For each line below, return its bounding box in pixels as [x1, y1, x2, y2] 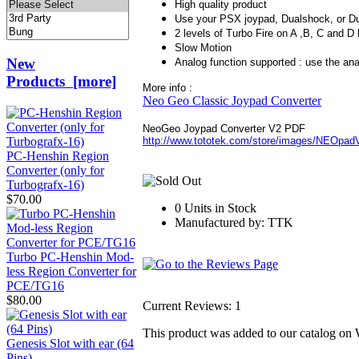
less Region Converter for [6, 264, 136, 278]
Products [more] [6, 73, 116, 91]
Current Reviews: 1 [143, 299, 241, 313]
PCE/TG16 [6, 278, 64, 292]
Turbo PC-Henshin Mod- [6, 249, 134, 264]
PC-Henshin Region [6, 148, 109, 163]
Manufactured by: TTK [175, 216, 293, 230]
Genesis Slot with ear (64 [6, 336, 134, 350]
